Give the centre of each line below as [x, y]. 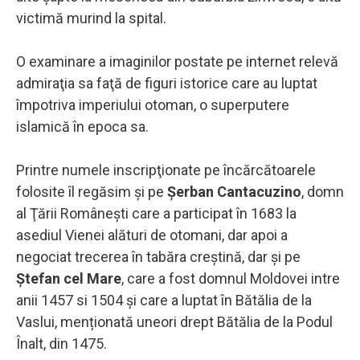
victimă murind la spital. [91, 18]
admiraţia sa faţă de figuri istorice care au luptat [167, 83]
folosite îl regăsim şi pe [92, 191]
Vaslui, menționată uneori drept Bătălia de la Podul [174, 321]
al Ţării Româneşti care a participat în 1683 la [156, 213]
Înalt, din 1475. [61, 343]
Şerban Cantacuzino [234, 191]
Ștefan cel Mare [69, 278]
